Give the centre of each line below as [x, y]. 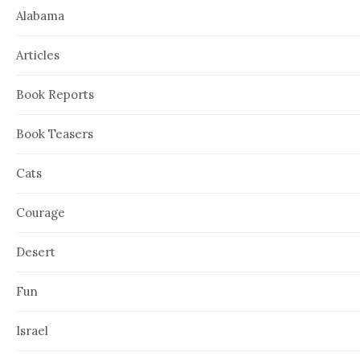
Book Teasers [55, 133]
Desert [36, 252]
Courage [41, 212]
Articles [38, 55]
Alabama [40, 15]
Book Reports [55, 94]
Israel [32, 330]
